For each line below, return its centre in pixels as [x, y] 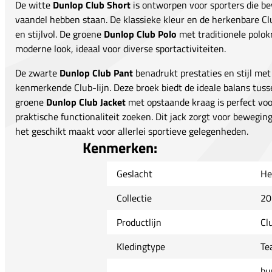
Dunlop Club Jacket [86, 102]
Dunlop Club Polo [140, 34]
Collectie [134, 198]
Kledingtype [141, 247]
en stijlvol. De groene [59, 34]
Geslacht [134, 174]
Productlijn [139, 223]
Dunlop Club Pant [96, 73]
